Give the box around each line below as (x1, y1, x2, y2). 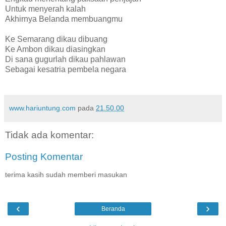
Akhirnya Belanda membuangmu (5, 15, 123, 24)
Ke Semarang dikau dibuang (5, 35, 107, 44)
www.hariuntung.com (9, 104, 76, 112)
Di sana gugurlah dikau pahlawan (5, 55, 126, 64)
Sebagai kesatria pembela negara (5, 65, 126, 74)
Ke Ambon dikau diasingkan (5, 45, 105, 54)
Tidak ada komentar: (5, 129, 94, 140)
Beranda (101, 205, 125, 212)
